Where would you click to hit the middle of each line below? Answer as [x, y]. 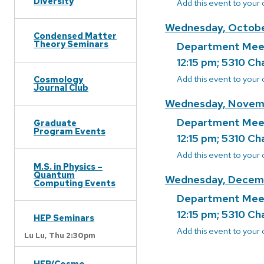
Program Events [70, 131]
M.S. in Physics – [68, 166]
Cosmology [58, 80]
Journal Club [61, 88]
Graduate [55, 123]
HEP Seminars [64, 218]
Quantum [54, 174]
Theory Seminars [71, 44]
